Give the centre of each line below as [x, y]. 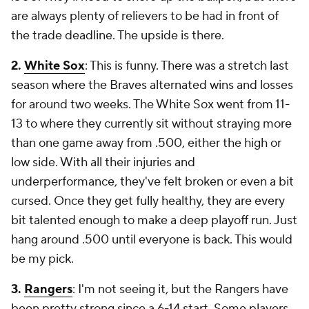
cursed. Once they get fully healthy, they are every [148, 201]
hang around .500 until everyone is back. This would [152, 239]
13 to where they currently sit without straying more [151, 123]
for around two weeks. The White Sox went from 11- [150, 104]
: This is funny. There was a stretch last [187, 66]
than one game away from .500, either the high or [146, 143]
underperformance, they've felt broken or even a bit [152, 181]
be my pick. [44, 259]
